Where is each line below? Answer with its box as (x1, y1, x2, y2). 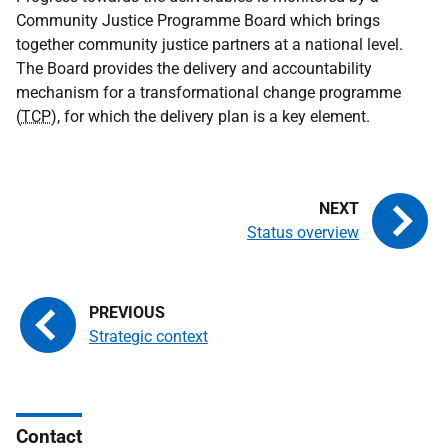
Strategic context (89, 327, 208, 346)
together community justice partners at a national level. (16, 35, 403, 54)
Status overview (247, 223, 359, 242)
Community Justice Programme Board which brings (16, 11, 380, 30)
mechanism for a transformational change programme (16, 83, 401, 102)
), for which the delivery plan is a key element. (51, 107, 370, 126)
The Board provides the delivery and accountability (16, 59, 372, 78)
